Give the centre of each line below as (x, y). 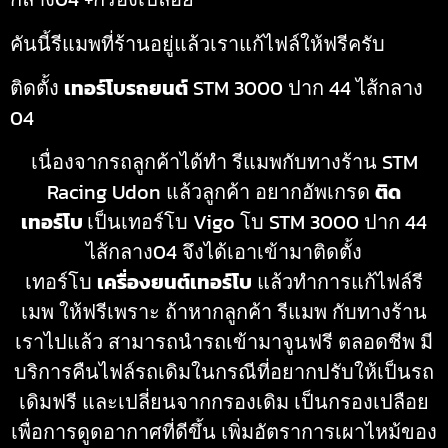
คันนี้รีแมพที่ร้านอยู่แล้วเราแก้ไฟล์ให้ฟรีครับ (197, 43)
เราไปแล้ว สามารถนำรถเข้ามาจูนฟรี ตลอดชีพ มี (224, 342)
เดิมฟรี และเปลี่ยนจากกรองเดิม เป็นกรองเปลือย (224, 402)
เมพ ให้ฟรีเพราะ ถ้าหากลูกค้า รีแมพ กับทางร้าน (224, 312)
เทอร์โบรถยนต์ (126, 87)
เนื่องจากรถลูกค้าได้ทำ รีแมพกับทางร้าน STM (224, 162)
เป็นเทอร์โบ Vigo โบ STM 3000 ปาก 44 (257, 222)
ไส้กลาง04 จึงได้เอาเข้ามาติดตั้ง (224, 252)
